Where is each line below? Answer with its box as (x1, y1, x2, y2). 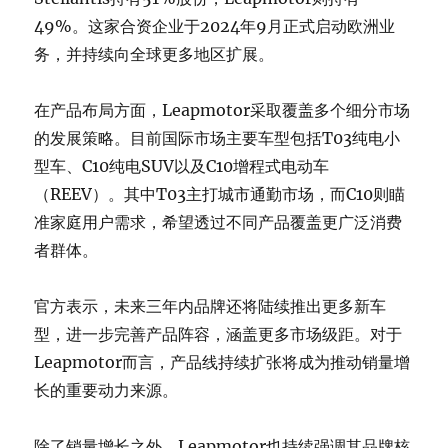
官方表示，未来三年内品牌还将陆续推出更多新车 (34, 295, 387, 316)
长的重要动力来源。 (34, 379, 179, 400)
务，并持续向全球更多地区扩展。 (34, 43, 275, 64)
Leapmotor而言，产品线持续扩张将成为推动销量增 (34, 351, 411, 372)
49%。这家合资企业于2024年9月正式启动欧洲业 (34, 15, 396, 36)
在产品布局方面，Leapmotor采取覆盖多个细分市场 (34, 99, 411, 120)
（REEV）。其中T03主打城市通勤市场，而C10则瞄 (34, 183, 406, 204)
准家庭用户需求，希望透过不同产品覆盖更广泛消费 (34, 211, 403, 232)
